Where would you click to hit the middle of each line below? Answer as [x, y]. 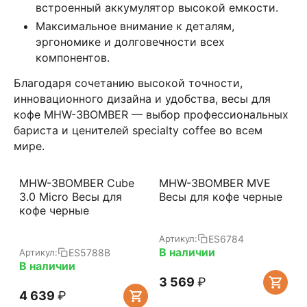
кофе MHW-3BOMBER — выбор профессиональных [151, 114]
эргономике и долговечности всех [130, 42]
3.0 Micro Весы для [71, 197]
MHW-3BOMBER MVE [215, 183]
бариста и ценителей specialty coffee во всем [138, 130]
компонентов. [73, 58]
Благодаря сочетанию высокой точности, [128, 83]
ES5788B [89, 252]
